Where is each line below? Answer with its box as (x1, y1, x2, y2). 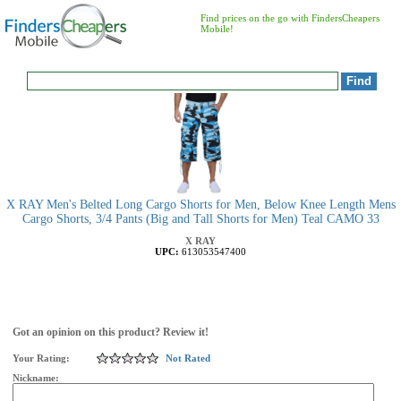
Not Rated (166, 353, 210, 363)
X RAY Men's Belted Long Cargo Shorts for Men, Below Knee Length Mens (5, 198, 396, 211)
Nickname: (13, 372, 62, 383)
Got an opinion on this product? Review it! (13, 326, 209, 338)
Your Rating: (13, 353, 70, 363)
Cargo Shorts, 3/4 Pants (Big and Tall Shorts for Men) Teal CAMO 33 (21, 212, 380, 226)
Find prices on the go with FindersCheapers (200, 13, 380, 23)
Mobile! (200, 23, 234, 34)
